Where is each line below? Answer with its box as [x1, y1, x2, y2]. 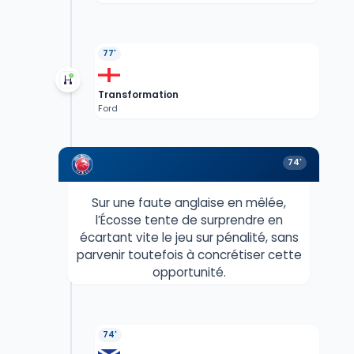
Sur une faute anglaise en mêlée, [92, 194, 286, 212]
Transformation [97, 88, 179, 102]
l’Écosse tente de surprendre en [95, 212, 283, 229]
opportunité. [152, 264, 226, 281]
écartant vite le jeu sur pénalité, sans [79, 229, 299, 247]
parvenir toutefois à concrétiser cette [76, 247, 302, 264]
